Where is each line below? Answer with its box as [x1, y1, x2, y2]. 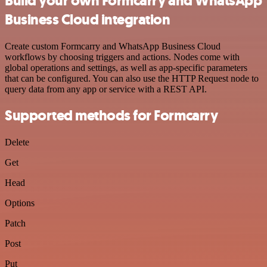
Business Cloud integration [5, 10, 170, 29]
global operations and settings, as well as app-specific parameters [5, 62, 247, 73]
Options [5, 198, 35, 209]
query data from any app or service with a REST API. [5, 83, 207, 94]
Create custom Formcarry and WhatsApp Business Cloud [5, 41, 221, 51]
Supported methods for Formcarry [5, 106, 218, 126]
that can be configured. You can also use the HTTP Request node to [5, 73, 259, 83]
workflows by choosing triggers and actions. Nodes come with [5, 51, 240, 62]
